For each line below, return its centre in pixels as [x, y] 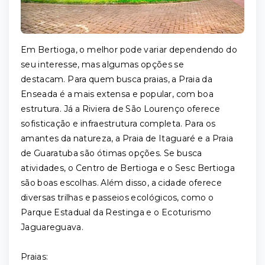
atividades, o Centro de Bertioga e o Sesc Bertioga [128, 168]
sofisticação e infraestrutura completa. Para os [118, 124]
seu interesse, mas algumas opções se [103, 64]
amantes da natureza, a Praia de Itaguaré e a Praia [127, 138]
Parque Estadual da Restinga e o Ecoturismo [116, 212]
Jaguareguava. [53, 227]
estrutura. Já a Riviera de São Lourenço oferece [120, 109]
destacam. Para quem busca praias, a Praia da [117, 79]
